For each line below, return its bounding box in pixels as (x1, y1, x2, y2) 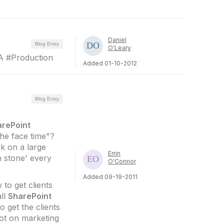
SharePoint (8, 191, 51, 201)
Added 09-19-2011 (82, 172, 137, 180)
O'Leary (107, 44, 131, 51)
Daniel (107, 36, 126, 43)
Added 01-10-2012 (82, 59, 137, 67)
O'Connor (107, 157, 136, 165)
